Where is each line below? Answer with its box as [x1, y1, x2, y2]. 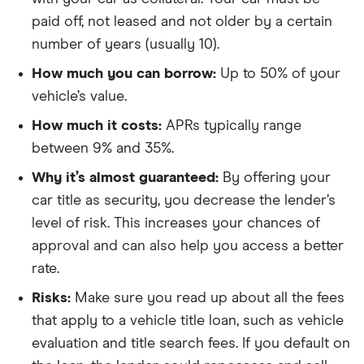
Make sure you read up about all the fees [71, 291, 344, 306]
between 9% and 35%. [32, 141, 174, 157]
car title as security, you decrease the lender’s [32, 193, 336, 209]
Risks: [32, 291, 71, 306]
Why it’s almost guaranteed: [32, 171, 219, 186]
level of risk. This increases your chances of [32, 216, 320, 232]
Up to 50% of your [216, 67, 340, 82]
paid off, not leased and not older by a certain [32, 15, 332, 30]
